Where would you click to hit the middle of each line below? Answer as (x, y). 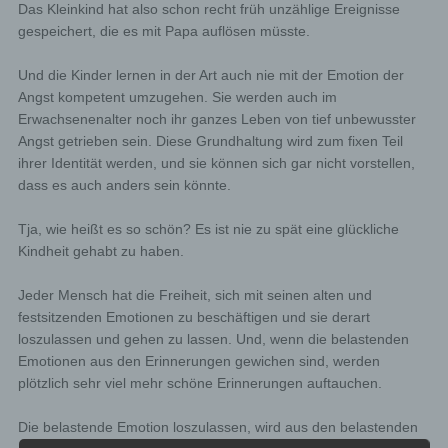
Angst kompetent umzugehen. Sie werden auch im (177, 97)
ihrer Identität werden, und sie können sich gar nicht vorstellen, (216, 163)
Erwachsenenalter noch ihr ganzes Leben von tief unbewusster (216, 119)
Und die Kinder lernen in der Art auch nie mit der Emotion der (210, 75)
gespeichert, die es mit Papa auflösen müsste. (163, 31)
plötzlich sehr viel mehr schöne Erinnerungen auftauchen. (199, 383)
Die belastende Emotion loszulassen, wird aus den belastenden (217, 427)
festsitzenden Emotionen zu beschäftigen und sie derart (193, 317)
